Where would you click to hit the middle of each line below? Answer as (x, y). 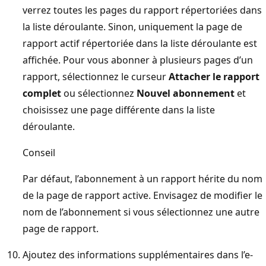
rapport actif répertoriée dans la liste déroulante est (140, 43)
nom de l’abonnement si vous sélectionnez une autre (141, 212)
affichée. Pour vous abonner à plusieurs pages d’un (138, 60)
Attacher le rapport (214, 76)
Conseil (39, 152)
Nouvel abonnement (186, 93)
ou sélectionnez (99, 93)
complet (42, 93)
